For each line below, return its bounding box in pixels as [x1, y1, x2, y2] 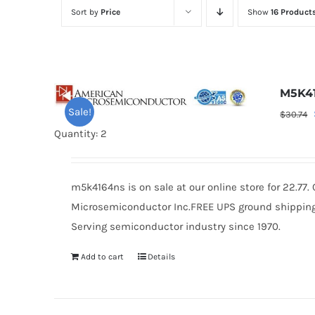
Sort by [71, 7, 101, 17]
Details [147, 252, 175, 262]
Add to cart [80, 252, 124, 262]
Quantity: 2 [54, 127, 107, 140]
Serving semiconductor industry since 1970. [70, 220, 281, 233]
